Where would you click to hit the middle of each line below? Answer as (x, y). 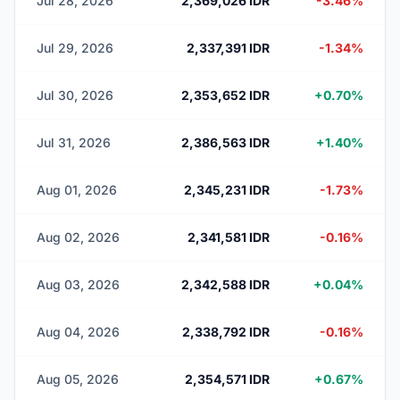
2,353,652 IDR (225, 95)
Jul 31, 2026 (74, 142)
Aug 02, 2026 (78, 237)
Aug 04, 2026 (78, 332)
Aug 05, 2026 (78, 379)
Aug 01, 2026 (77, 190)
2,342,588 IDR (225, 284)
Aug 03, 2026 (78, 284)
